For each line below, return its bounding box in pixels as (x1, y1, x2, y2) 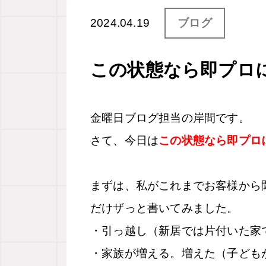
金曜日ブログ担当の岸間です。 (90, 112, 250, 124)
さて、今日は (90, 134, 159, 147)
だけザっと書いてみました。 (90, 202, 239, 214)
